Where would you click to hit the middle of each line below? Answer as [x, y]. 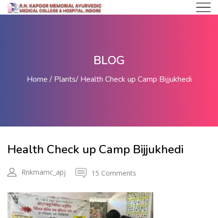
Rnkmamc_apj [44, 172]
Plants [65, 79]
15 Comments [114, 173]
